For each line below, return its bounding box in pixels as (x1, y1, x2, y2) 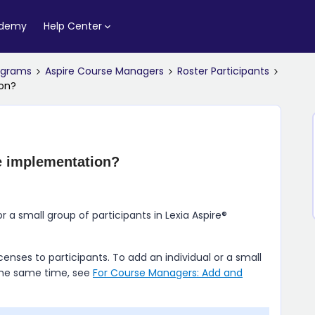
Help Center (43, 19, 102, 33)
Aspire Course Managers (45, 64, 164, 78)
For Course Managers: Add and (93, 266, 243, 280)
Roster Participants (177, 64, 269, 78)
